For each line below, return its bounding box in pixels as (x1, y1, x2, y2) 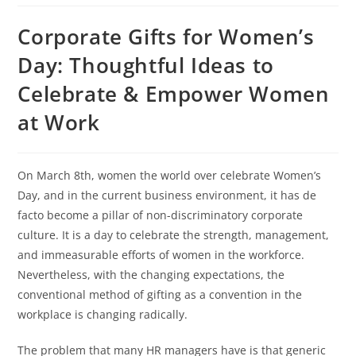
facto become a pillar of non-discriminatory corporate (17, 207, 304, 222)
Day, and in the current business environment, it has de (17, 187, 317, 203)
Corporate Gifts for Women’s (17, 21, 315, 51)
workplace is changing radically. (17, 306, 188, 322)
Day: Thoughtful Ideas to (17, 50, 274, 79)
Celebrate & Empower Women (17, 79, 330, 108)
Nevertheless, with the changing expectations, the (17, 266, 285, 282)
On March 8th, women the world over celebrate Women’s (17, 167, 322, 183)
